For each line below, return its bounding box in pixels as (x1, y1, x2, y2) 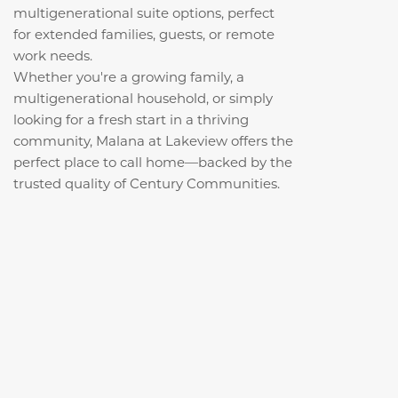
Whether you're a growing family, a (13, 67, 244, 85)
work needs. (13, 45, 92, 64)
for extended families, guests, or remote (13, 24, 275, 43)
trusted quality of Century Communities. (13, 173, 280, 192)
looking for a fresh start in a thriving (13, 109, 249, 128)
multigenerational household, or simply (13, 88, 273, 107)
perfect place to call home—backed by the (13, 152, 292, 171)
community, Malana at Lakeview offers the (13, 131, 293, 149)
